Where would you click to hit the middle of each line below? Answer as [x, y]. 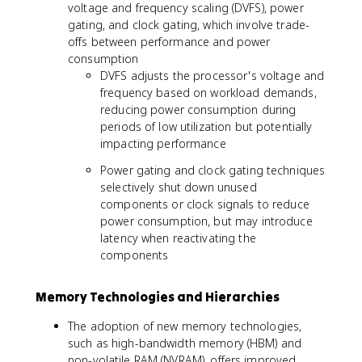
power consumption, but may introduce [206, 221]
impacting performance [163, 143]
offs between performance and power [169, 42]
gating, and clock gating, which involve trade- [189, 25]
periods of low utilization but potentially [206, 126]
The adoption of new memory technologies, [185, 326]
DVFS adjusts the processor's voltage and [213, 76]
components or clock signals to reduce [205, 204]
